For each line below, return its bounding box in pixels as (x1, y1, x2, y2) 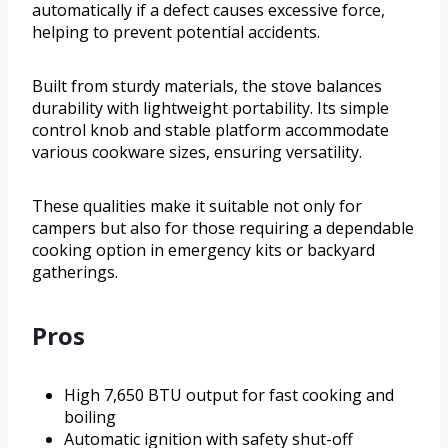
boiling (64, 406, 116, 429)
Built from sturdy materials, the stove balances (32, 75, 382, 98)
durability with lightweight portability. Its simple (32, 97, 389, 120)
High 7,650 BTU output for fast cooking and (64, 384, 394, 407)
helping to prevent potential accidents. (32, 21, 320, 44)
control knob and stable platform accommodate (32, 119, 389, 142)
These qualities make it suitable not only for (32, 195, 362, 218)
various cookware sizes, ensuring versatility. (32, 141, 362, 164)
